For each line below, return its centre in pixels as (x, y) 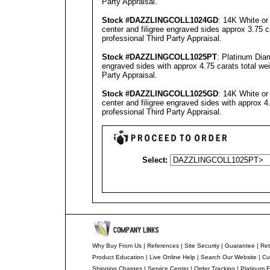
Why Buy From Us (117, 246)
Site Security (202, 246)
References (163, 246)
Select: (155, 160)
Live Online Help (172, 257)
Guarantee (240, 246)
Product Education (118, 257)
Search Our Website (228, 257)
